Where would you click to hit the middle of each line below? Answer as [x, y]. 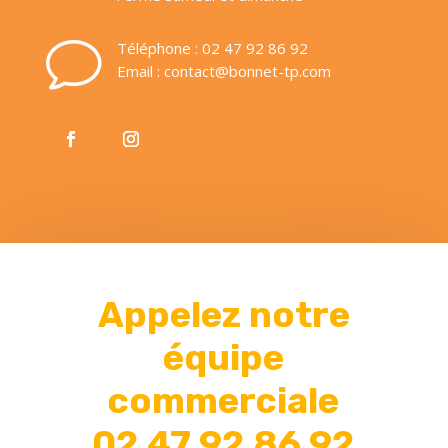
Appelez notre [223, 314]
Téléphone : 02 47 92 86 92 [212, 47]
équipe [224, 357]
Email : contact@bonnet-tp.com [224, 70]
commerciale [224, 400]
